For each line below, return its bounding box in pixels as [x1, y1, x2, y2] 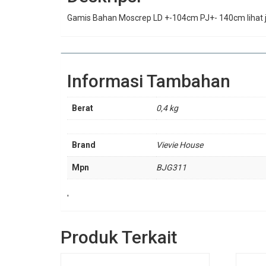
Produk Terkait [61, 227, 177, 248]
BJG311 [156, 162, 186, 172]
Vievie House [156, 140, 203, 150]
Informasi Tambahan [67, 71, 230, 92]
